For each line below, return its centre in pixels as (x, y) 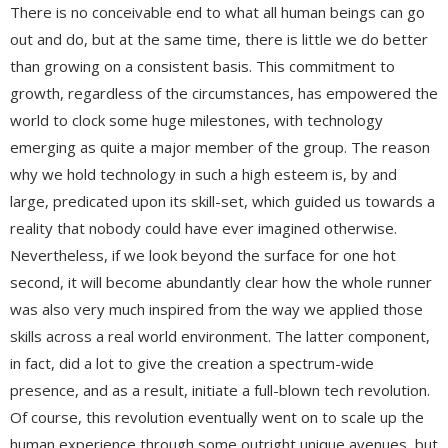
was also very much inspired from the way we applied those (216, 308)
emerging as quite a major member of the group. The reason (220, 146)
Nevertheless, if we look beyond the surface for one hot (203, 254)
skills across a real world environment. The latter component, (220, 335)
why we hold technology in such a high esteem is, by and (203, 173)
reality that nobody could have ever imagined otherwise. (203, 227)
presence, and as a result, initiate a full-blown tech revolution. (220, 389)
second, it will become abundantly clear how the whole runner (221, 281)
